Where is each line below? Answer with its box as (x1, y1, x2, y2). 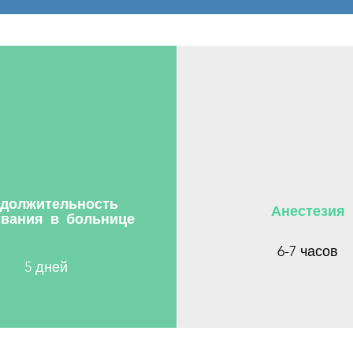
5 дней (24, 258, 68, 276)
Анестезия (270, 200, 345, 220)
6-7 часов (277, 243, 338, 260)
